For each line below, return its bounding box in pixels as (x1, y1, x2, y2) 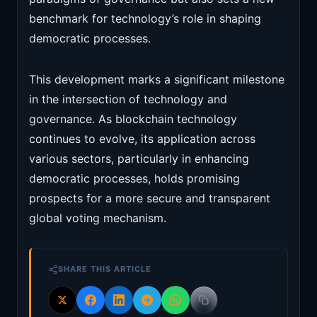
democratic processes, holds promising (29, 171, 240, 185)
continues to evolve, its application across (29, 132, 255, 146)
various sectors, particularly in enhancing (29, 151, 249, 166)
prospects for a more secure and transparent (29, 191, 270, 205)
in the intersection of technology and (29, 92, 227, 106)
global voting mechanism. (29, 211, 166, 225)
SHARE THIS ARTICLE (58, 264, 151, 274)
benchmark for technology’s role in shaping (29, 11, 261, 25)
